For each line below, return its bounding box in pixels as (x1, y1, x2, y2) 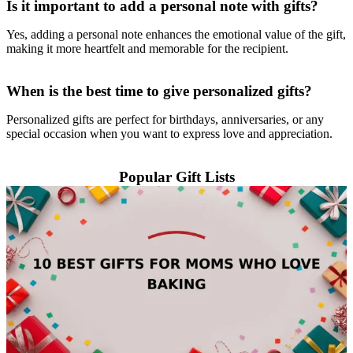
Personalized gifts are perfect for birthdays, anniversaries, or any (6, 113, 324, 127)
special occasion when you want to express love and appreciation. (6, 127, 333, 141)
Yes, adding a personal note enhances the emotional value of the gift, (6, 27, 346, 41)
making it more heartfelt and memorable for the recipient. (6, 41, 288, 55)
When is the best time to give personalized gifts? (6, 83, 312, 100)
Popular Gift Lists (118, 169, 235, 186)
